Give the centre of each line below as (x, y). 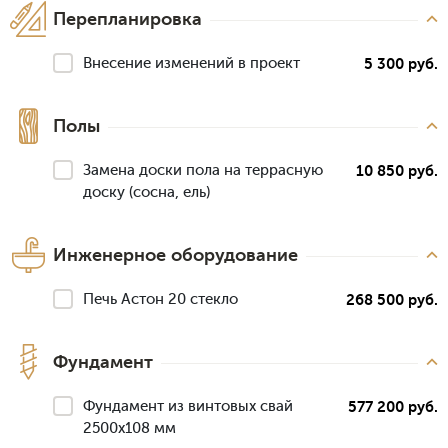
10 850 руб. (397, 171)
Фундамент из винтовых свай (188, 407)
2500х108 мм (129, 429)
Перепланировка (127, 19)
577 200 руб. (393, 407)
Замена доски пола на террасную (203, 171)
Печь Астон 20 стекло (160, 300)
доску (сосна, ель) (146, 193)
